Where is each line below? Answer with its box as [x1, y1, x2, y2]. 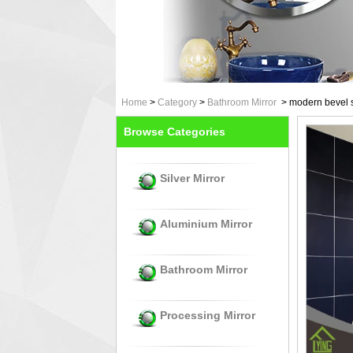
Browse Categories [124, 125, 225, 138]
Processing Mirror [160, 309, 255, 321]
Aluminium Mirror [160, 217, 252, 230]
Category [158, 97, 197, 108]
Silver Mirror [160, 172, 225, 184]
